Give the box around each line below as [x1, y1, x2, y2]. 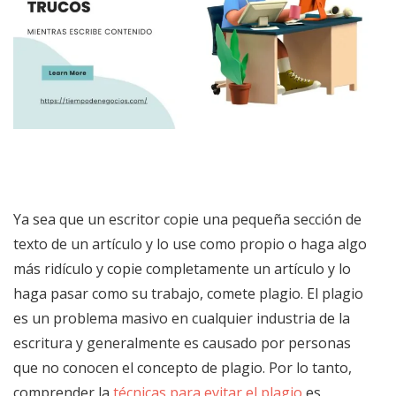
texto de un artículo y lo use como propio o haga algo [13, 233, 367, 254]
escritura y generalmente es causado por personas [13, 332, 351, 353]
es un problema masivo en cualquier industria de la [13, 308, 350, 328]
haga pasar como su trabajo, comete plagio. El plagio [13, 283, 363, 303]
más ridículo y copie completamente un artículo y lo [13, 258, 351, 278]
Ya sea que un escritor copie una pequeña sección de [13, 209, 362, 229]
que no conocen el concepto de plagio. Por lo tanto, [13, 357, 352, 377]
